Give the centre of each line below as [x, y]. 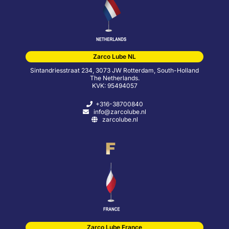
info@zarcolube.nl [118, 111]
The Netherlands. [114, 78]
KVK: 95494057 [114, 85]
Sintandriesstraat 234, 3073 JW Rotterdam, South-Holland [114, 70]
